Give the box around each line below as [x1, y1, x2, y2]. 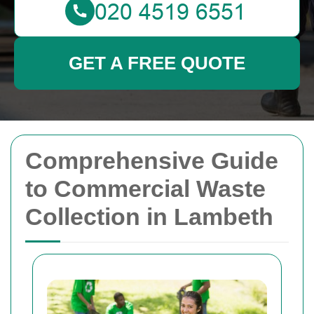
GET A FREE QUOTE [69, 53, 245, 74]
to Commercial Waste [25, 175, 266, 202]
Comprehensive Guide [25, 147, 278, 174]
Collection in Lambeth [25, 203, 273, 230]
